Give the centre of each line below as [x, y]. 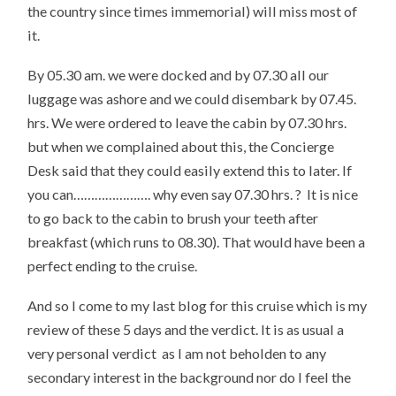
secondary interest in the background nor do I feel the [190, 377]
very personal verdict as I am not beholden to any [177, 353]
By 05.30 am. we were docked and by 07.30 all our [179, 75]
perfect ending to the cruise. [113, 266]
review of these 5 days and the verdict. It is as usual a [186, 329]
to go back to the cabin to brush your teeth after [173, 218]
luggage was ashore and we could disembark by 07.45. [192, 99]
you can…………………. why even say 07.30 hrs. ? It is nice [193, 194]
